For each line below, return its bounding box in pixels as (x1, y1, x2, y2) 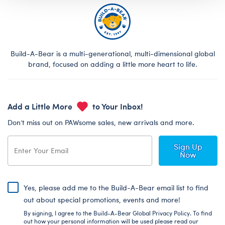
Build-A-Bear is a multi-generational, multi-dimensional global (10, 48, 215, 58)
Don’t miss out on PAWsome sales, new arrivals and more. (8, 117, 194, 127)
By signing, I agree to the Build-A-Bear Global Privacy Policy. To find (24, 208, 212, 217)
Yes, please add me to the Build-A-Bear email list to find (24, 182, 208, 192)
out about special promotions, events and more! (24, 194, 180, 204)
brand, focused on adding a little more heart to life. (28, 59, 197, 69)
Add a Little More (8, 100, 74, 111)
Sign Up (173, 141, 202, 152)
